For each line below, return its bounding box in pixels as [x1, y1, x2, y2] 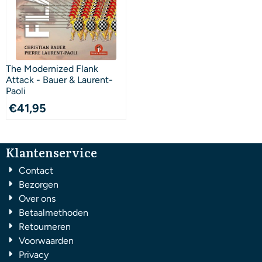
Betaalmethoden [19, 207, 88, 218]
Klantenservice [6, 143, 97, 161]
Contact [19, 165, 53, 176]
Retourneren [19, 221, 71, 232]
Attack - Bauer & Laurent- [6, 74, 113, 85]
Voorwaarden [19, 235, 74, 246]
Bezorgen [19, 179, 58, 190]
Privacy [19, 249, 49, 260]
